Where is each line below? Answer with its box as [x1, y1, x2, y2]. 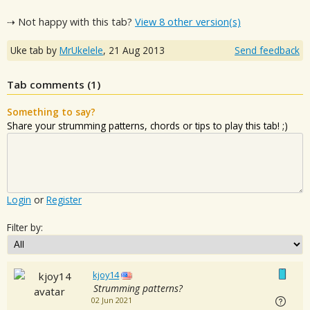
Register [46, 193, 82, 207]
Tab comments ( [7, 77, 91, 92]
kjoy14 [93, 268, 120, 282]
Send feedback [235, 44, 300, 57]
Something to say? [7, 105, 95, 119]
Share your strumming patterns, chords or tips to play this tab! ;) [7, 119, 288, 133]
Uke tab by [10, 44, 60, 57]
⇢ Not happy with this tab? [7, 15, 135, 28]
